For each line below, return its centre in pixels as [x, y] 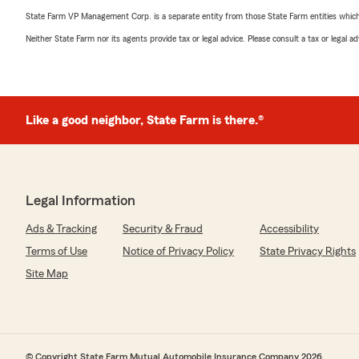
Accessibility [289, 229]
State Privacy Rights [308, 252]
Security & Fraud [163, 229]
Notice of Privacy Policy [178, 252]
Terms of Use [56, 252]
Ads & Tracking [61, 229]
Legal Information [81, 200]
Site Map [47, 274]
